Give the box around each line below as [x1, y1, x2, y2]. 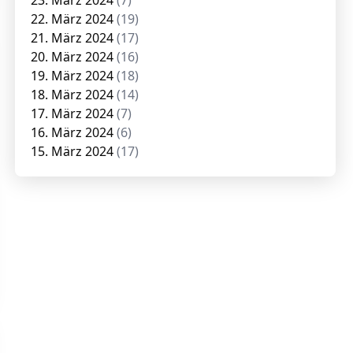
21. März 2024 [31, 29, 117, 46]
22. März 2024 [31, 10, 117, 28]
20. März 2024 [31, 48, 117, 65]
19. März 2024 [31, 67, 117, 84]
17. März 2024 [31, 105, 117, 122]
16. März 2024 [31, 124, 117, 141]
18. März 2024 [31, 86, 117, 103]
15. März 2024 [31, 143, 117, 160]
